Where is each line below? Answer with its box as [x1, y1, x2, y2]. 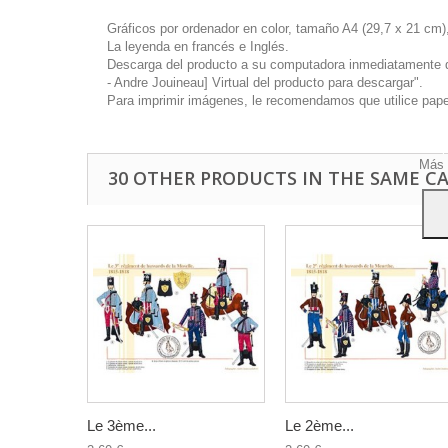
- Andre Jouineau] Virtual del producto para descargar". [107, 75, 423, 90]
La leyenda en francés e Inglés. [107, 39, 289, 54]
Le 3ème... [87, 417, 156, 434]
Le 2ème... [285, 417, 354, 434]
